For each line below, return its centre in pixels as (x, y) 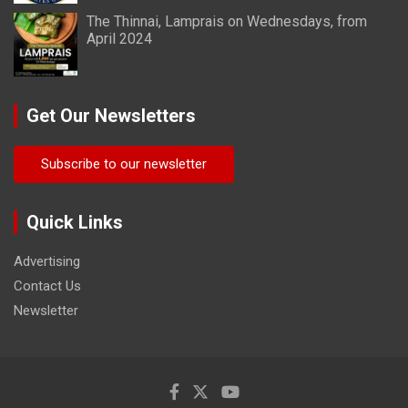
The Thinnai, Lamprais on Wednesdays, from (227, 22)
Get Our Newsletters (111, 116)
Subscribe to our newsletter (124, 164)
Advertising (47, 262)
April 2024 (119, 39)
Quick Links (75, 223)
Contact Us (47, 286)
